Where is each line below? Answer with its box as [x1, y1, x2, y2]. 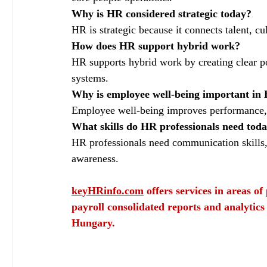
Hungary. [72, 217, 115, 229]
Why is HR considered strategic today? [72, 8, 252, 20]
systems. [72, 72, 108, 85]
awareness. [72, 153, 119, 165]
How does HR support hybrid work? [72, 40, 240, 52]
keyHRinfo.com [72, 185, 144, 197]
